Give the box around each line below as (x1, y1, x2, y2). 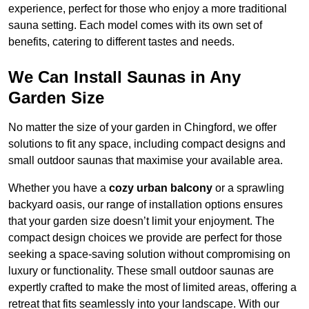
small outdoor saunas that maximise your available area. (8, 154, 283, 167)
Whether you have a (8, 182, 109, 195)
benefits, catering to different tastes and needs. (8, 36, 235, 48)
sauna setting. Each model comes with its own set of (8, 19, 262, 32)
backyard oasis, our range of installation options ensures (8, 199, 283, 211)
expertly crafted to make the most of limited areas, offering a (8, 281, 297, 294)
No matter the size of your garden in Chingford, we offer (8, 121, 277, 134)
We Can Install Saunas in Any (8, 68, 241, 87)
